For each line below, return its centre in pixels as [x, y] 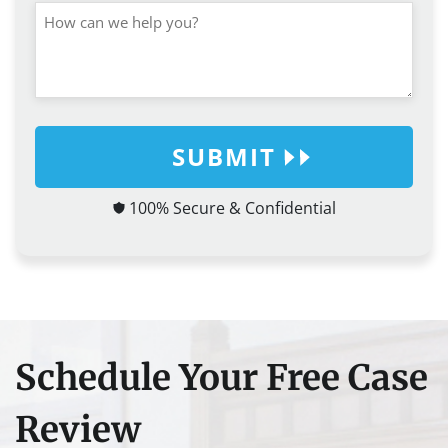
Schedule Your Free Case [221, 377]
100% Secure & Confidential [232, 207]
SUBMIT [224, 156]
